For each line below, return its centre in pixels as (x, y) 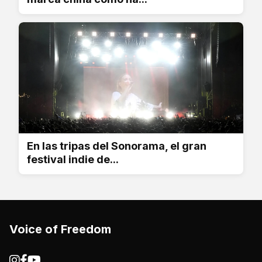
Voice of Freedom (60, 229)
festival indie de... (73, 159)
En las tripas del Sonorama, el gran (117, 146)
